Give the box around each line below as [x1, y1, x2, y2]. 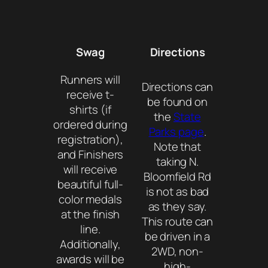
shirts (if [69, 101, 111, 117]
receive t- [66, 86, 114, 102]
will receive [63, 161, 118, 177]
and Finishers [57, 146, 124, 162]
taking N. [156, 153, 199, 169]
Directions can [141, 78, 214, 95]
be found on [147, 93, 208, 109]
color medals [59, 191, 122, 207]
